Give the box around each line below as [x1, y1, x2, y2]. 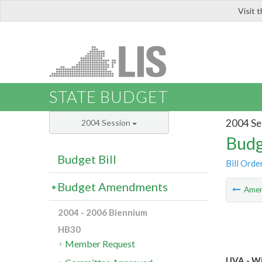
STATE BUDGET [49, 87, 168, 107]
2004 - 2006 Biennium [58, 207, 147, 218]
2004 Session [81, 118, 132, 128]
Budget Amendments [57, 180, 168, 194]
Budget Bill [57, 152, 116, 167]
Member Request [65, 238, 136, 250]
